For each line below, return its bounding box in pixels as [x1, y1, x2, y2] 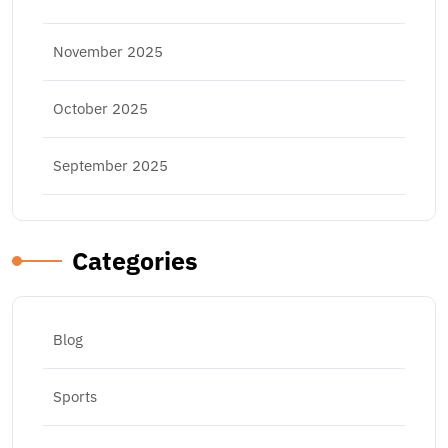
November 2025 [53, 42, 163, 61]
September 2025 [53, 156, 168, 175]
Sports [53, 387, 97, 406]
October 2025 [53, 99, 148, 118]
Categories [72, 244, 198, 277]
